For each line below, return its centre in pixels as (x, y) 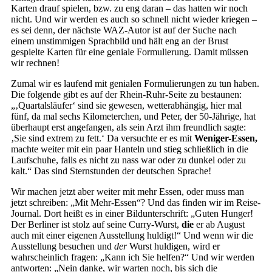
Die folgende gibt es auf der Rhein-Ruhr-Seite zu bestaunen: (126, 94)
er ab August (219, 224)
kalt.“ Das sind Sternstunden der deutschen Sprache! (111, 171)
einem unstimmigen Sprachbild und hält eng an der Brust (120, 41)
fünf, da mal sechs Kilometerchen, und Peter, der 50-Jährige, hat (133, 116)
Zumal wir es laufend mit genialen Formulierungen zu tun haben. (135, 83)
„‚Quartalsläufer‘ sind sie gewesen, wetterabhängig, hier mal (126, 105)
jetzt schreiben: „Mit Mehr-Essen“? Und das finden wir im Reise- (136, 202)
